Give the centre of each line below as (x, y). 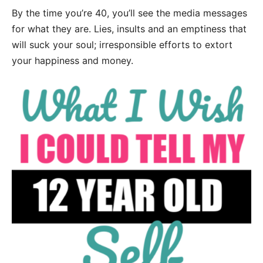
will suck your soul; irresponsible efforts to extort (122, 45)
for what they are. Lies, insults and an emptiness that (129, 29)
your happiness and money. (73, 61)
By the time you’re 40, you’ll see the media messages (129, 13)
